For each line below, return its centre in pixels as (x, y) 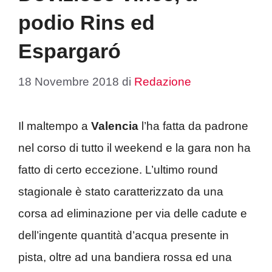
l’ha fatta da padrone (193, 126)
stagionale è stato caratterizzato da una (121, 191)
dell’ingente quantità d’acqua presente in (124, 235)
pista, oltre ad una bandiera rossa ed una (125, 257)
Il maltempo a (55, 126)
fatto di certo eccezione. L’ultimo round (118, 169)
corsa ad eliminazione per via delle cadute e (133, 213)
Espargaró (70, 51)
